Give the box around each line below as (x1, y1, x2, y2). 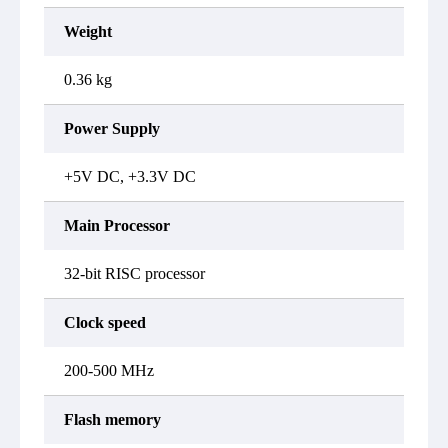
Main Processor (64, 217, 170, 234)
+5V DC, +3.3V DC (64, 168, 196, 185)
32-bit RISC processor (64, 265, 205, 282)
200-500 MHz (64, 362, 154, 379)
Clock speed (64, 314, 146, 331)
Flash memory (64, 411, 161, 428)
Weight (64, 23, 112, 40)
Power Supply (64, 120, 160, 137)
